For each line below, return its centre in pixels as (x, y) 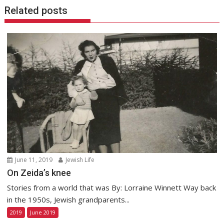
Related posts (36, 11)
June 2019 (43, 212)
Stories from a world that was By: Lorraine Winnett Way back (112, 187)
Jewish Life (79, 159)
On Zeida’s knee (39, 172)
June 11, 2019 (33, 159)
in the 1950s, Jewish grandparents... (68, 199)
